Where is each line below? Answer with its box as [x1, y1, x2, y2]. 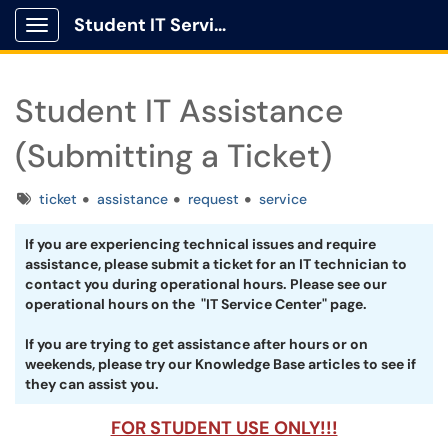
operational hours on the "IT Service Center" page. [25, 295, 367, 313]
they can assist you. [25, 375, 159, 393]
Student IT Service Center [214, 13, 226, 37]
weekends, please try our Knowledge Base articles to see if [25, 355, 416, 373]
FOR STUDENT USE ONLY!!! [110, 416, 338, 440]
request [188, 190, 239, 208]
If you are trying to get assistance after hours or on [25, 335, 368, 353]
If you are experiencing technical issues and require [25, 235, 376, 253]
